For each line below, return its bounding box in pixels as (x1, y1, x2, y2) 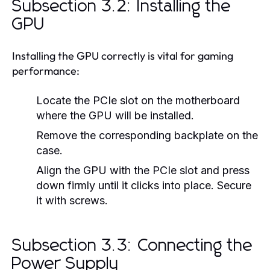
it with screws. (36, 193, 108, 207)
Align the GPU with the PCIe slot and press (36, 163, 250, 177)
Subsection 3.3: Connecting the (12, 237, 253, 254)
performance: (12, 63, 80, 78)
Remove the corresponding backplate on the (36, 128, 258, 142)
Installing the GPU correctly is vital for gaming (12, 48, 233, 63)
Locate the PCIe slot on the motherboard (36, 93, 240, 107)
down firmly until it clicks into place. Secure (36, 178, 251, 192)
